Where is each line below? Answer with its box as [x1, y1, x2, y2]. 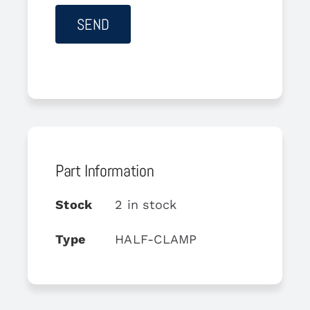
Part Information [55, 159, 154, 181]
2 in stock [114, 197, 177, 212]
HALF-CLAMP [114, 231, 197, 246]
